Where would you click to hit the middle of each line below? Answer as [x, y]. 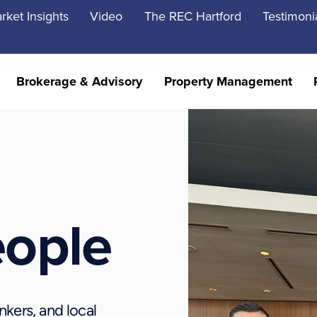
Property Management [228, 81]
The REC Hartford [192, 16]
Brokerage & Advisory [80, 81]
